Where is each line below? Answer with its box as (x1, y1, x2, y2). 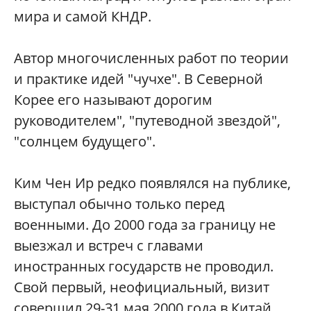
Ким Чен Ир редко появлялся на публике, (14, 174, 291, 193)
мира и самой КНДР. (14, 7, 151, 26)
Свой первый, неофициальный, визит (14, 278, 269, 297)
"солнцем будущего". (14, 132, 155, 151)
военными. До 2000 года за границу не (14, 215, 276, 235)
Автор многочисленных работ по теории (14, 49, 289, 68)
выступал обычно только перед (14, 194, 224, 214)
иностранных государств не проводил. (14, 257, 274, 276)
